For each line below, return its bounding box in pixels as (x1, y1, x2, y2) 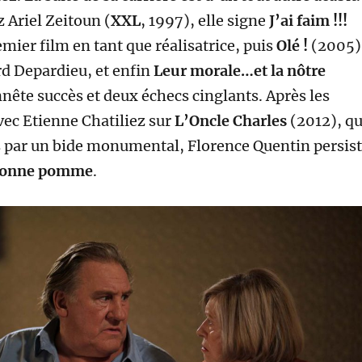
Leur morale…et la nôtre (153, 61, 326, 80)
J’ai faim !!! (268, 11, 347, 30)
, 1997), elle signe (140, 11, 269, 30)
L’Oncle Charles (174, 111, 287, 130)
